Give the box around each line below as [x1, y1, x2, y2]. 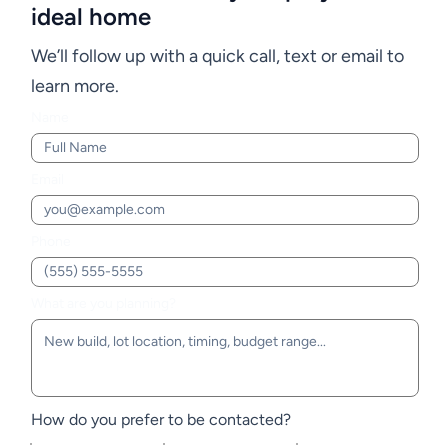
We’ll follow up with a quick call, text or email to [30, 45, 404, 68]
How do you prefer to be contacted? [30, 410, 291, 430]
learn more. [30, 75, 119, 98]
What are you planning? [30, 295, 176, 313]
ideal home [30, 2, 151, 32]
